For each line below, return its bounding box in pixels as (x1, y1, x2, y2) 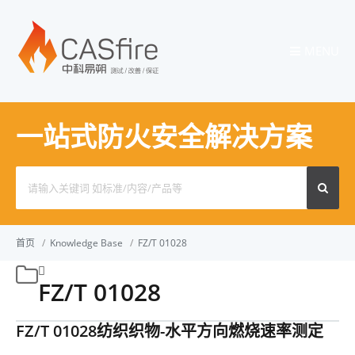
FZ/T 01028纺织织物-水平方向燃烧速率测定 (16, 320, 323, 342)
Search (15, 168, 47, 182)
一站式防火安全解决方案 (16, 118, 312, 155)
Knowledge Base (50, 236, 123, 250)
